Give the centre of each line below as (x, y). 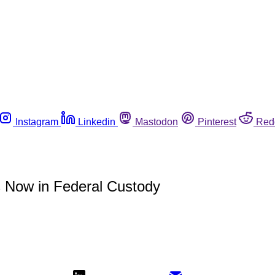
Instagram (37, 122)
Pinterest (217, 122)
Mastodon (157, 122)
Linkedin (97, 122)
